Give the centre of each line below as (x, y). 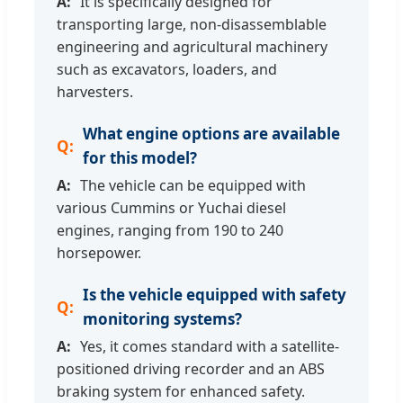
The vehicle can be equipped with (193, 186)
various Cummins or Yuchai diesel (171, 208)
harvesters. (95, 92)
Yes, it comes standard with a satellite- (210, 347)
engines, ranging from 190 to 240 (170, 231)
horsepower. (99, 253)
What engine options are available (211, 134)
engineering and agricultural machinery (192, 47)
